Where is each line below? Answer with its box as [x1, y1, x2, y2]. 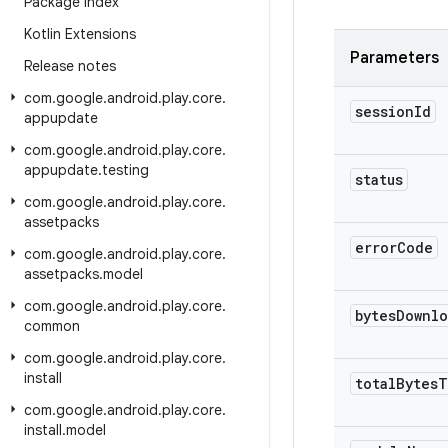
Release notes [24, 57, 116, 75]
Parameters [350, 48, 439, 68]
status [355, 170, 403, 189]
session [355, 102, 414, 121]
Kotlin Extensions [24, 25, 136, 43]
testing [102, 161, 149, 179]
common [24, 317, 80, 335]
